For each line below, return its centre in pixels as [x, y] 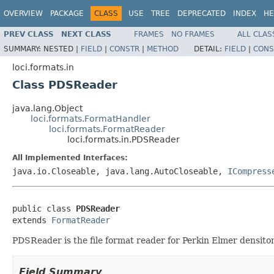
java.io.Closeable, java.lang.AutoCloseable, [120, 171]
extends [32, 220]
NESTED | [62, 49]
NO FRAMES [193, 34]
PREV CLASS [29, 34]
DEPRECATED [202, 13]
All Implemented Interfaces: [70, 157]
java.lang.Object [47, 108]
